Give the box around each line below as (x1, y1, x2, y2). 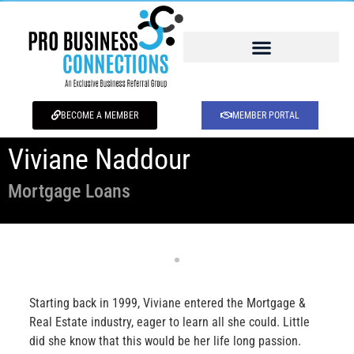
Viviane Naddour (8, 142, 190, 176)
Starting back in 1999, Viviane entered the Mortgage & (29, 295, 306, 311)
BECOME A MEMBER (60, 109, 138, 121)
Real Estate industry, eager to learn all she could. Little (29, 314, 310, 330)
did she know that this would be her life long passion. (29, 333, 301, 348)
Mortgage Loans (8, 179, 130, 202)
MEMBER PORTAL (232, 109, 299, 121)
